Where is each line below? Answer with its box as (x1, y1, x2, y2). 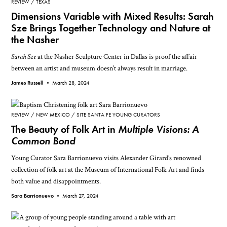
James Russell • (11, 79, 53, 87)
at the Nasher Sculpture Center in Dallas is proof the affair (36, 52, 198, 62)
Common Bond (11, 134, 75, 147)
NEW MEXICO (36, 110, 70, 118)
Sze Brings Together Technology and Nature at (11, 22, 211, 35)
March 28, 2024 (52, 79, 90, 87)
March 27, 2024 (62, 192, 99, 199)
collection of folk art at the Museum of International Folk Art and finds (11, 164, 205, 174)
